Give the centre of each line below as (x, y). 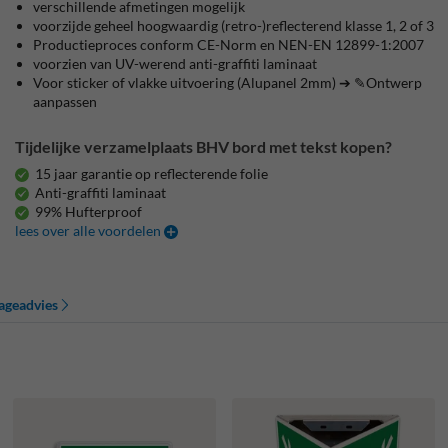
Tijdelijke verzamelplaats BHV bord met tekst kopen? (204, 146)
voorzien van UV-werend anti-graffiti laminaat (175, 63)
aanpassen (65, 101)
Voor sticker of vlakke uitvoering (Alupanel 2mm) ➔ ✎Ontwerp (228, 82)
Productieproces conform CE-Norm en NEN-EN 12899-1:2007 (229, 44)
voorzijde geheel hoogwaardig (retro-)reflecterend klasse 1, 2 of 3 (234, 25)
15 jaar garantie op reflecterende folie (152, 173)
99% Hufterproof (89, 211)
